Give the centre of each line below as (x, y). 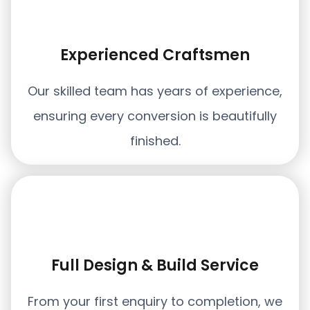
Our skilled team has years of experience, (155, 91)
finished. (155, 140)
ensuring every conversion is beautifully (155, 116)
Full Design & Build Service (155, 265)
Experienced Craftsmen (155, 55)
